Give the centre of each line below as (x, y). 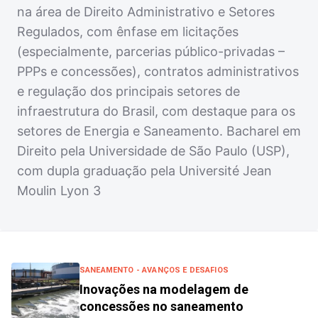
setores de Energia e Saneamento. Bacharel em (159, 131)
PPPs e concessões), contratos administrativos (158, 71)
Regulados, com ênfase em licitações (128, 32)
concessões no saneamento (161, 306)
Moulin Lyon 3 (59, 191)
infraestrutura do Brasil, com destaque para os (156, 111)
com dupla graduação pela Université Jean (144, 171)
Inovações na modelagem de (164, 289)
